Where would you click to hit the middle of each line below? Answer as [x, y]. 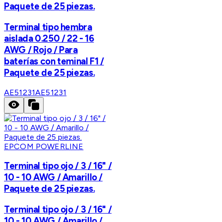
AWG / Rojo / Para [41, 50]
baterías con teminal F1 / [54, 61]
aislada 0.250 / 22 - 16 [49, 38]
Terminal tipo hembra [48, 27]
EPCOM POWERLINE [44, 146]
